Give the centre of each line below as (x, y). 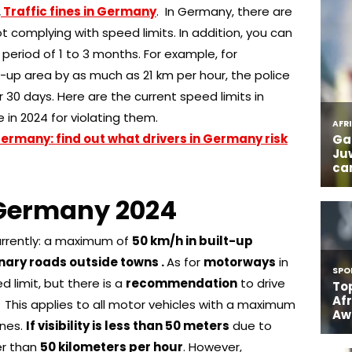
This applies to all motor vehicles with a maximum (148, 304)
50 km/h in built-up (192, 240)
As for (185, 262)
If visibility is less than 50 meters (128, 325)
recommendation (181, 283)
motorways (240, 262)
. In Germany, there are (224, 11)
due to (251, 325)
